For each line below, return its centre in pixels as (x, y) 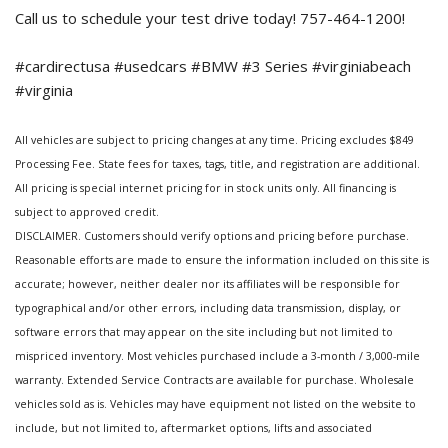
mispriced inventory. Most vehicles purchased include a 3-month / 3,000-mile (217, 356)
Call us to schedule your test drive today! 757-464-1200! (210, 18)
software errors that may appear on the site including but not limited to (204, 332)
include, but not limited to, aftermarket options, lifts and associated (193, 428)
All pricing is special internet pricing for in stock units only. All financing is (205, 188)
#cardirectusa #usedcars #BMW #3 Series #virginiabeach (213, 66)
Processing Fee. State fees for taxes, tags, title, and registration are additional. (217, 164)
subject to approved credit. (87, 212)
